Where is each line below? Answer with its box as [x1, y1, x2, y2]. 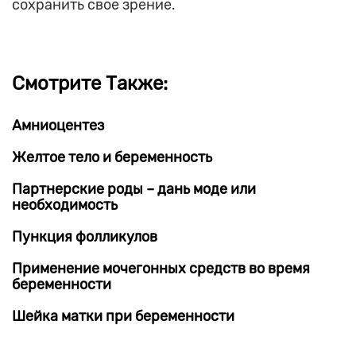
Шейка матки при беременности [12, 308, 234, 326]
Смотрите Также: [12, 72, 168, 95]
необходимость [12, 196, 118, 215]
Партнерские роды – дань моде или [12, 180, 256, 199]
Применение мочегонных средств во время [12, 260, 310, 278]
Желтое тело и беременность [12, 149, 212, 167]
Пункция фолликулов [12, 228, 157, 246]
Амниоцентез [12, 117, 104, 135]
